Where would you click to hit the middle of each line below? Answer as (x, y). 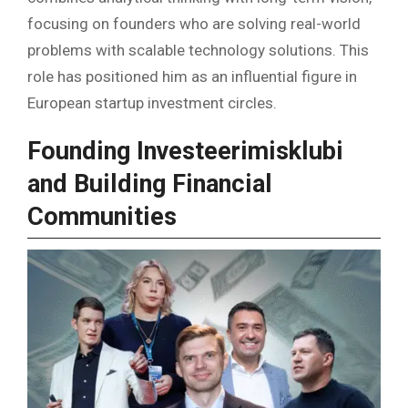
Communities (102, 217)
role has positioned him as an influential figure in (192, 77)
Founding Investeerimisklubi (185, 152)
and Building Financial (150, 184)
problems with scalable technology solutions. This (198, 51)
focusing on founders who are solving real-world (194, 24)
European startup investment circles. (152, 103)
